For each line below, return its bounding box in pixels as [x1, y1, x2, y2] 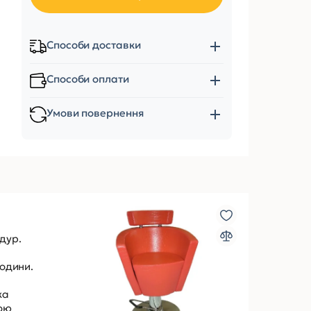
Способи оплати [47, 72, 129, 85]
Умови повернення [47, 106, 144, 119]
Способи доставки [47, 38, 141, 51]
